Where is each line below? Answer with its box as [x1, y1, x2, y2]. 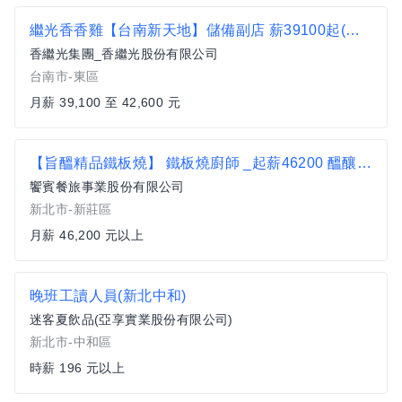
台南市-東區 [30, 69, 100, 83]
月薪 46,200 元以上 [30, 228, 144, 242]
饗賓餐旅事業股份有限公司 [30, 179, 185, 194]
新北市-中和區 [30, 335, 112, 349]
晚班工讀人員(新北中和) [30, 288, 187, 303]
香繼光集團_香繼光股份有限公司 [30, 47, 218, 61]
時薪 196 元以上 [30, 361, 125, 375]
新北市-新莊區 [30, 202, 112, 216]
